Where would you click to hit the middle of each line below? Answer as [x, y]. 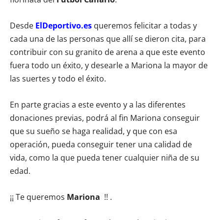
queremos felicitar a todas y [145, 25]
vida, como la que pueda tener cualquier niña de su [105, 157]
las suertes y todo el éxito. [58, 78]
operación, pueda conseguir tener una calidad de [101, 144]
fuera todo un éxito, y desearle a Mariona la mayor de [109, 65]
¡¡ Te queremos [38, 197]
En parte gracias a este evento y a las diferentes [98, 104]
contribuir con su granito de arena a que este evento [108, 52]
